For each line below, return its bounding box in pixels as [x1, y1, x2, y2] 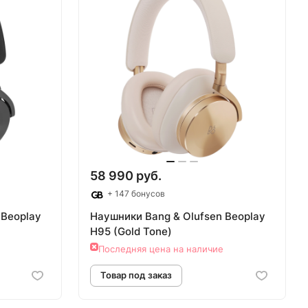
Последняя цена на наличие [98, 243, 223, 254]
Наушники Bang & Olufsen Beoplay [90, 209, 265, 223]
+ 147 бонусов [105, 188, 165, 199]
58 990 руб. [90, 168, 162, 184]
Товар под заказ [179, 112, 260, 124]
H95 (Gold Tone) [90, 224, 172, 238]
